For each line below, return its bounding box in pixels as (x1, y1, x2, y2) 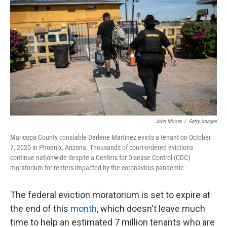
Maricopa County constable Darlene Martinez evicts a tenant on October (10, 133, 211, 141)
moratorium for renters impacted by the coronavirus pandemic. (10, 164, 185, 172)
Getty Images (188, 118, 217, 125)
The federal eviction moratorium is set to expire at (10, 190, 210, 200)
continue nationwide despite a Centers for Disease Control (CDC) (10, 154, 190, 162)
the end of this (10, 203, 70, 214)
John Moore (155, 118, 181, 125)
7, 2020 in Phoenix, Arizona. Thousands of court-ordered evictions (10, 143, 193, 152)
